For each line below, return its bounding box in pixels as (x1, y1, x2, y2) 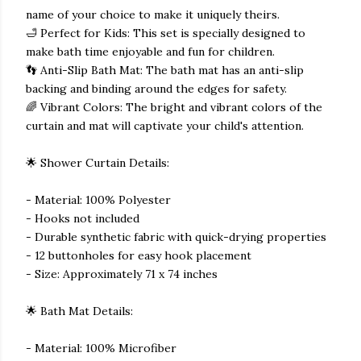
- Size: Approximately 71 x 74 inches (26, 267, 218, 281)
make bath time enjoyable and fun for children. (26, 44, 275, 59)
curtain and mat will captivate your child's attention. (26, 118, 304, 133)
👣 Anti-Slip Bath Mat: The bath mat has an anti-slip (26, 63, 304, 77)
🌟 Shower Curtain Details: (26, 156, 169, 170)
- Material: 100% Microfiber (26, 341, 176, 355)
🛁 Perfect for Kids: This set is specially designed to (26, 26, 305, 40)
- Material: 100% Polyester (26, 193, 171, 207)
